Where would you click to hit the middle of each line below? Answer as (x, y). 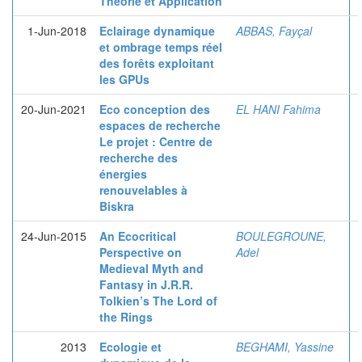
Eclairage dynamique (157, 31)
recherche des (139, 158)
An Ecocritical (138, 236)
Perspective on (141, 252)
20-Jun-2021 (54, 109)
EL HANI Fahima (278, 109)
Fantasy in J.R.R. (146, 284)
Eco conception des (155, 109)
